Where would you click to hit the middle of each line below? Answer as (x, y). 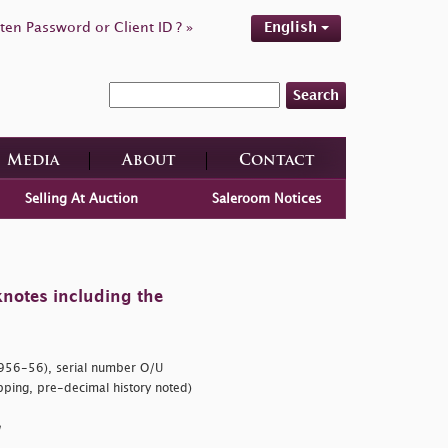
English (292, 27)
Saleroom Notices (267, 198)
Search (316, 95)
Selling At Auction (81, 198)
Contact (276, 161)
